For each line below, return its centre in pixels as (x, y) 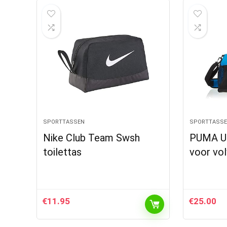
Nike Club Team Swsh (92, 138)
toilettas (63, 152)
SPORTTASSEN (64, 122)
